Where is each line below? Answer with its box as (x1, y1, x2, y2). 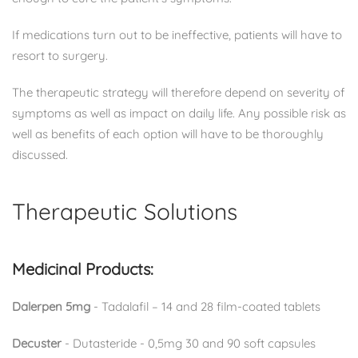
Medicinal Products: (12, 258, 153, 279)
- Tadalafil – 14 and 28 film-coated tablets (90, 298, 320, 314)
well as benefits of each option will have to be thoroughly (12, 125, 324, 141)
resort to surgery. (12, 47, 108, 63)
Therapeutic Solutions (12, 197, 237, 225)
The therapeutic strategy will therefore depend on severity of (12, 84, 344, 100)
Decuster (12, 335, 62, 351)
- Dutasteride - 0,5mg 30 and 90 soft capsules (62, 335, 316, 351)
